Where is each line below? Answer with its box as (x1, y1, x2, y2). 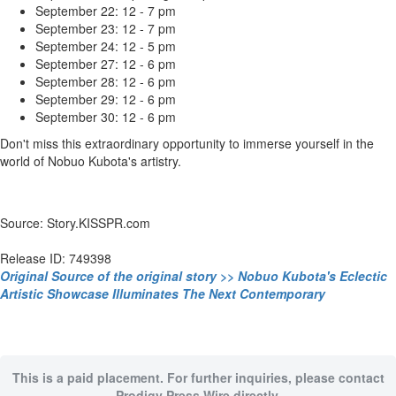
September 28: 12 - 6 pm (35, 72, 176, 90)
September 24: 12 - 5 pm (35, 36, 176, 55)
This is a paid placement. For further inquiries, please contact (11, 368, 385, 386)
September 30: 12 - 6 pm (35, 107, 176, 126)
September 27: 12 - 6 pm (35, 54, 176, 72)
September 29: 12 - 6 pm (35, 89, 176, 108)
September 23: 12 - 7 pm (35, 19, 176, 37)
